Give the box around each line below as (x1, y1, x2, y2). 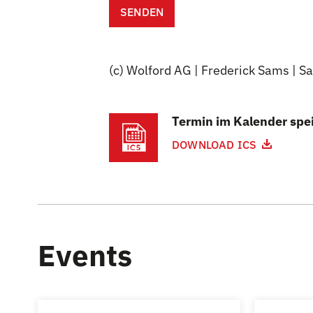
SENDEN (120, 5, 164, 19)
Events (38, 236, 132, 275)
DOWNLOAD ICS (172, 138, 257, 152)
